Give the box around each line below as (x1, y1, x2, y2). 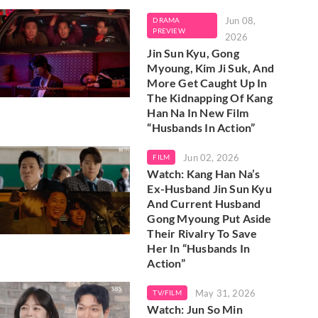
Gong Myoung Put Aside (147, 211, 272, 225)
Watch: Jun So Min (147, 302, 243, 316)
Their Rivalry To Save (147, 226, 258, 240)
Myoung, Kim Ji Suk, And (147, 60, 274, 75)
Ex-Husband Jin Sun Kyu (147, 181, 272, 195)
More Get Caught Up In (147, 75, 268, 89)
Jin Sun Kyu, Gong (147, 45, 239, 60)
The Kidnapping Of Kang (147, 90, 273, 104)
